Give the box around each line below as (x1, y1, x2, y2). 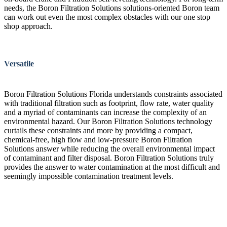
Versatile (4, 59, 34, 68)
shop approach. (4, 22, 53, 31)
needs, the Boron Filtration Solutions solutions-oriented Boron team (4, 4, 219, 13)
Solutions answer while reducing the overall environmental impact (4, 144, 215, 153)
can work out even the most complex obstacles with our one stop (4, 13, 210, 22)
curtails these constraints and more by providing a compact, (4, 126, 193, 135)
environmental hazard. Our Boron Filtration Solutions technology (4, 117, 212, 126)
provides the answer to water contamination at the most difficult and (4, 163, 220, 171)
